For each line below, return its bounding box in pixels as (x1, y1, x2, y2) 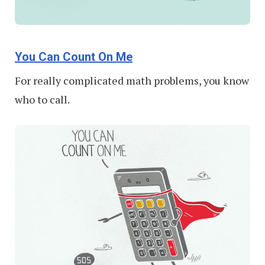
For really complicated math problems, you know (15, 73, 249, 88)
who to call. (15, 92, 70, 107)
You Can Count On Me (15, 50, 132, 64)
